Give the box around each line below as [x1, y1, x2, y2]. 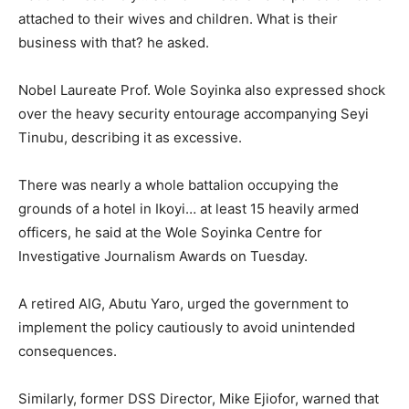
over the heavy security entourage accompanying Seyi [18, 105, 369, 123]
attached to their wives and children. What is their [18, 10, 338, 28]
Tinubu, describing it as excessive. [18, 129, 242, 147]
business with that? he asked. [18, 34, 209, 52]
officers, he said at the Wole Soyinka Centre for [18, 224, 322, 242]
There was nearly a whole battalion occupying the [18, 176, 339, 194]
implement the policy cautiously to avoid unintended [18, 319, 355, 337]
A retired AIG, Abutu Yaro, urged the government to [18, 295, 349, 313]
